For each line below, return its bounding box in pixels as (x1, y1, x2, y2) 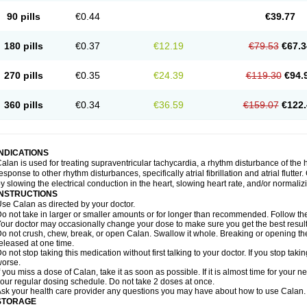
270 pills (3, 70, 43, 81)
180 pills (3, 40, 43, 51)
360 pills (3, 99, 43, 110)
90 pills (6, 11, 40, 22)
